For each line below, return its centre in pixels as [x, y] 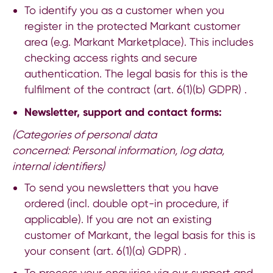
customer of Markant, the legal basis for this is [140, 235]
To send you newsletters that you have [121, 187]
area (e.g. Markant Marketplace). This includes [139, 41]
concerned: [42, 150]
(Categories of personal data [84, 134]
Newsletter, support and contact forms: [123, 112]
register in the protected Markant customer [132, 26]
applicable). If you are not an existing [118, 219]
